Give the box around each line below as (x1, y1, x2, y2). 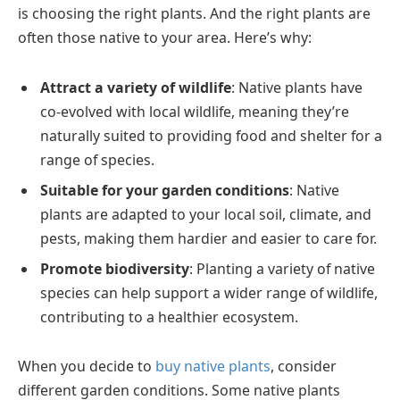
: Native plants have (231, 77, 362, 97)
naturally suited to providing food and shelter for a (40, 125, 382, 146)
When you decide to (18, 356, 155, 377)
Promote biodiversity (40, 258, 189, 279)
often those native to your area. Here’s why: (18, 28, 312, 47)
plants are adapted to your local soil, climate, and (40, 204, 371, 224)
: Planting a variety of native (189, 258, 375, 279)
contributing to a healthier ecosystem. (40, 306, 298, 327)
